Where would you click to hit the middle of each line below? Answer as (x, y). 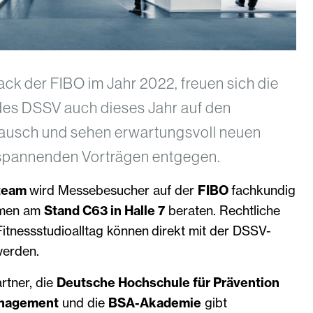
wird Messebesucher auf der (113, 190)
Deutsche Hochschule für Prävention (168, 282)
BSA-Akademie (154, 303)
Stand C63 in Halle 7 (104, 210)
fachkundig (263, 190)
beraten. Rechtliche (222, 210)
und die (83, 303)
